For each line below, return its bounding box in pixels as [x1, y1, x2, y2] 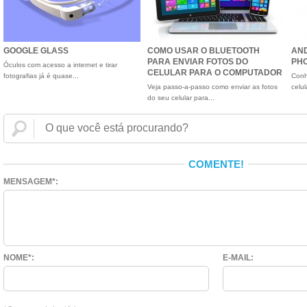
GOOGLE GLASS [3, 46, 69, 56]
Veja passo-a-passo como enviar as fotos [147, 83, 278, 90]
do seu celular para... [147, 94, 214, 101]
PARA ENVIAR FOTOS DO [147, 57, 248, 66]
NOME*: [3, 253, 34, 262]
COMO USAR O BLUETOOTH [147, 46, 260, 56]
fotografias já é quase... [3, 72, 79, 79]
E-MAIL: [223, 253, 254, 262]
